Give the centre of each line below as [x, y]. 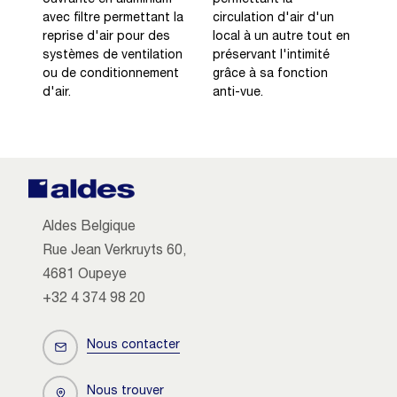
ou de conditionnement [111, 74]
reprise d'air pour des [106, 37]
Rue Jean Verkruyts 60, [114, 251]
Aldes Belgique [89, 227]
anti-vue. [238, 93]
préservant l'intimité [271, 55]
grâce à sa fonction [270, 74]
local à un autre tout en [281, 37]
